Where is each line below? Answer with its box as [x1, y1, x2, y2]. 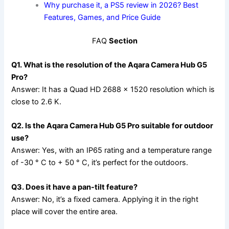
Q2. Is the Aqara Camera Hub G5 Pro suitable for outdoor [11, 121, 214, 131]
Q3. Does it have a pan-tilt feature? [11, 182, 138, 192]
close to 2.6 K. [11, 97, 62, 107]
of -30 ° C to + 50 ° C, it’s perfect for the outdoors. [11, 158, 189, 168]
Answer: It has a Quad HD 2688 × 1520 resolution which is [11, 85, 215, 95]
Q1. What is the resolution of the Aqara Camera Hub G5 [11, 60, 208, 70]
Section [108, 36, 138, 45]
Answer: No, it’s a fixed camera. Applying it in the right [11, 194, 199, 204]
